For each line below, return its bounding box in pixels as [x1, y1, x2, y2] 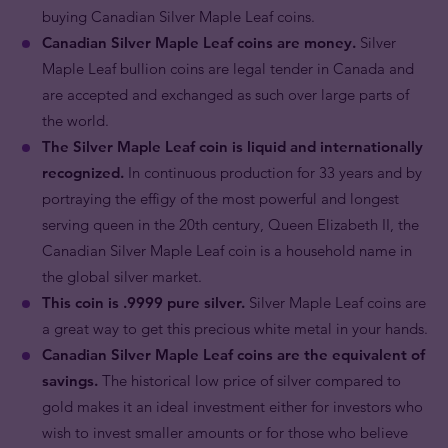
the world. [42, 111, 109, 130]
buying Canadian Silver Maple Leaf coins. [42, 7, 315, 26]
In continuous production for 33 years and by [124, 163, 422, 182]
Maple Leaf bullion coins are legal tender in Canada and [42, 59, 414, 78]
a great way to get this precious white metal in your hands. [42, 319, 428, 338]
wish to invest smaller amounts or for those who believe [42, 423, 408, 442]
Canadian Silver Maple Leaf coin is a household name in [42, 241, 412, 260]
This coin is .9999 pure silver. [42, 293, 245, 312]
